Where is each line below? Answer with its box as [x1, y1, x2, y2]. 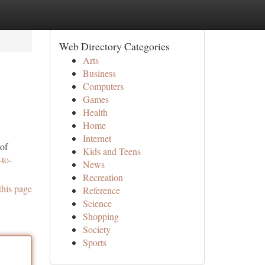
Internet [82, 132, 111, 144]
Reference [82, 184, 120, 196]
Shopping [82, 210, 119, 222]
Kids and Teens [82, 145, 141, 157]
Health [82, 106, 108, 118]
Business [82, 67, 116, 79]
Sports [82, 236, 106, 248]
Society [82, 223, 111, 235]
